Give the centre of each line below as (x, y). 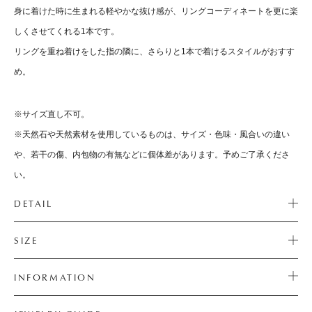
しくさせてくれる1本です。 (67, 31)
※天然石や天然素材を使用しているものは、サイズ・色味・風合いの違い (152, 134)
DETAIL (33, 203)
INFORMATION (55, 277)
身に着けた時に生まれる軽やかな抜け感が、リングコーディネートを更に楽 (156, 11)
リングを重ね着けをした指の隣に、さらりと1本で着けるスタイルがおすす (154, 51)
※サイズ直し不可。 (52, 114)
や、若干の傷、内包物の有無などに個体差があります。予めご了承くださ (152, 154)
